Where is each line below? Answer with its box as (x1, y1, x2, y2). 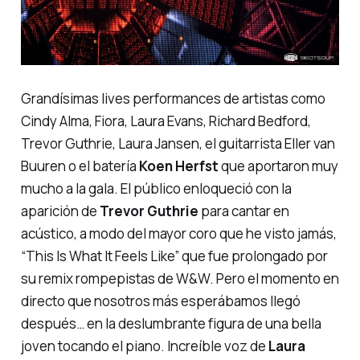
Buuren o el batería (20, 156, 139, 175)
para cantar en (198, 201, 289, 220)
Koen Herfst (138, 156, 219, 175)
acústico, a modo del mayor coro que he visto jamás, (20, 223, 337, 243)
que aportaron (218, 156, 312, 175)
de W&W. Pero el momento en (154, 268, 339, 288)
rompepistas (75, 268, 155, 288)
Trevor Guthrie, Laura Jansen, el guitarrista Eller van (20, 133, 335, 153)
